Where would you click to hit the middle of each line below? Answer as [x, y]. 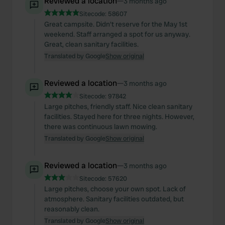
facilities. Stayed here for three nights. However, [119, 117]
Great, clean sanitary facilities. [91, 44]
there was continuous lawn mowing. [101, 127]
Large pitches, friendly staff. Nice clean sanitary [118, 106]
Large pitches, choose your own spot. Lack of [115, 189]
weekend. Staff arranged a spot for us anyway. [117, 34]
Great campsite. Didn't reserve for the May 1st [116, 24]
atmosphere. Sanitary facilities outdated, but [114, 199]
